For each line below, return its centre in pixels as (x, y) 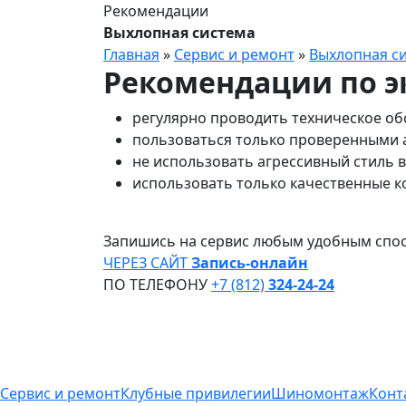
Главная (131, 54)
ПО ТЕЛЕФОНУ (157, 285)
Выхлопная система (179, 33)
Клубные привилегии (196, 393)
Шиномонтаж (320, 393)
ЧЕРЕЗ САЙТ (147, 263)
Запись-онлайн (250, 263)
